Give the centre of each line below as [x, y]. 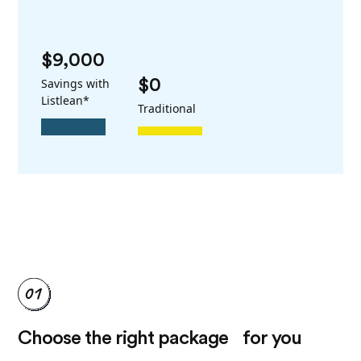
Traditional [167, 109]
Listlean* [66, 100]
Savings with [76, 83]
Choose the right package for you [160, 338]
